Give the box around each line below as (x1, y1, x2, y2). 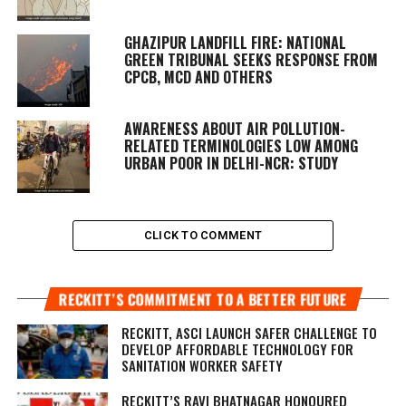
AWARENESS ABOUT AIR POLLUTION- (123, 117, 345, 140)
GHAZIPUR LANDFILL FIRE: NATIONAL (123, 31, 346, 53)
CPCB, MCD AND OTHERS (123, 65, 273, 88)
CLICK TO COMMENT (143, 227, 263, 242)
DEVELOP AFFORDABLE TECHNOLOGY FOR (121, 338, 353, 359)
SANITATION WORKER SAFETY (121, 354, 283, 375)
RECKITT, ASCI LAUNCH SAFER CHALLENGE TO (121, 322, 377, 343)
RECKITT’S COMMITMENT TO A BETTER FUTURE (58, 287, 347, 310)
